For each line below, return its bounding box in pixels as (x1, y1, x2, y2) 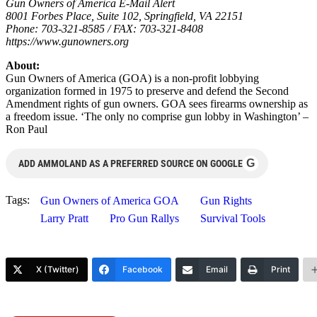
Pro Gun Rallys (110, 212, 179, 224)
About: (6, 59, 40, 71)
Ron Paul (6, 122, 47, 135)
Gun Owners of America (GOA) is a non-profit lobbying (6, 71, 259, 84)
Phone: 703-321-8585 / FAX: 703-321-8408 (6, 22, 203, 35)
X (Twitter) (36, 263, 79, 275)
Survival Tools (200, 212, 265, 224)
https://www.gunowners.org (6, 35, 129, 47)
